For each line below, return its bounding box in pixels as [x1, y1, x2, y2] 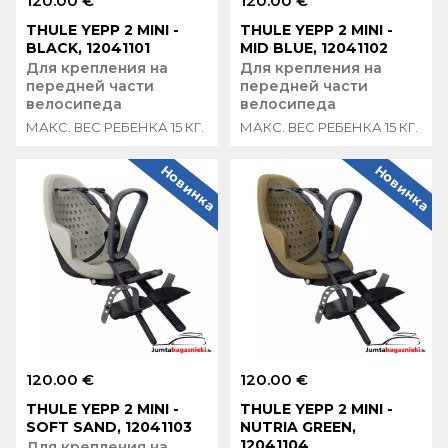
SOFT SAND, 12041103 [26, 417, 193, 436]
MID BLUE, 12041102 [240, 38, 389, 57]
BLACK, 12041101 [26, 38, 151, 57]
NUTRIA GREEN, [240, 417, 357, 436]
